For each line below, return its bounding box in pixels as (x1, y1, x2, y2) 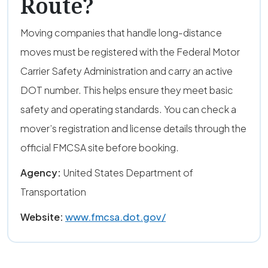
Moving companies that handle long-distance (20, 26, 222, 39)
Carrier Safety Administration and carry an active (20, 65, 233, 77)
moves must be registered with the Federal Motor (20, 45, 240, 58)
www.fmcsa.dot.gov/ (65, 211, 166, 223)
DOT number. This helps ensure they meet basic (20, 84, 233, 96)
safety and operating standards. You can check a (20, 103, 236, 115)
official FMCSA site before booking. (20, 141, 179, 154)
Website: (20, 211, 63, 223)
